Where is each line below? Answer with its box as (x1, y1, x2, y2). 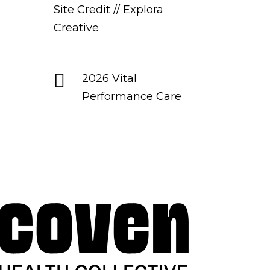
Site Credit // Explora (54, 2, 164, 16)
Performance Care (82, 89, 182, 103)
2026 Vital (82, 71, 137, 85)
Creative (54, 20, 99, 34)
